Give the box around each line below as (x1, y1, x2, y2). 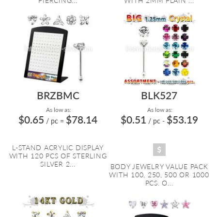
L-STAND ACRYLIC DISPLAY (12, 143, 104, 152)
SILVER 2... (40, 160, 76, 168)
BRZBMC (36, 89, 79, 101)
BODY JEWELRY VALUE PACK (110, 162, 208, 170)
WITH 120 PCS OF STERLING (9, 152, 107, 160)
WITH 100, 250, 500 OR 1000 (109, 170, 209, 179)
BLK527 (141, 89, 177, 101)
